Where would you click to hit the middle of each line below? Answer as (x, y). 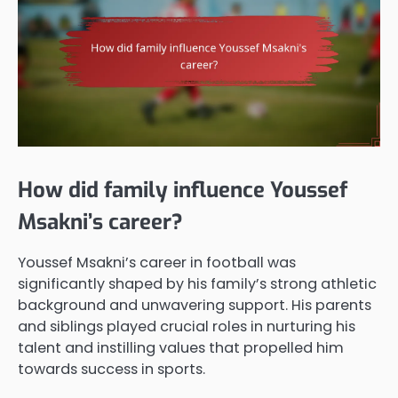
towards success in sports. (111, 370)
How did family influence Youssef (183, 191)
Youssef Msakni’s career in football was (157, 263)
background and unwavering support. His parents (195, 306)
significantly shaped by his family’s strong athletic (197, 284)
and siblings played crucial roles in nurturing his (187, 327)
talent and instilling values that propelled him (181, 348)
